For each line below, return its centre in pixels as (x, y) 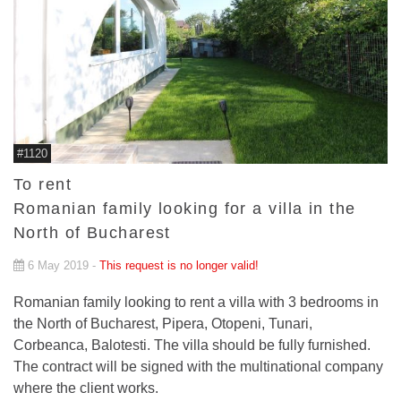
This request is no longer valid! (179, 265)
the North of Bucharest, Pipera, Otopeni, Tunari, (163, 323)
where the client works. (86, 388)
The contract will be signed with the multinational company (198, 366)
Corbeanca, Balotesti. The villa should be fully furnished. (192, 345)
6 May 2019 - (62, 265)
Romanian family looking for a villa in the (185, 208)
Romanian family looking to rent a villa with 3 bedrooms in (196, 302)
